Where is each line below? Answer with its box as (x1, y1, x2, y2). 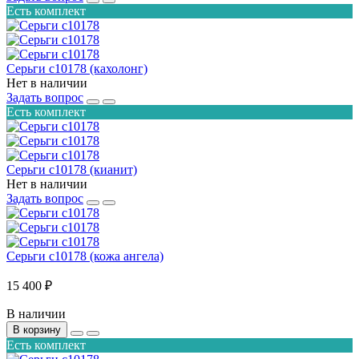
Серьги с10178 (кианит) (6, 162, 137, 176)
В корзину (13, 323, 61, 336)
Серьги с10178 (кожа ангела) (6, 248, 163, 263)
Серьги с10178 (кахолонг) (6, 61, 147, 75)
